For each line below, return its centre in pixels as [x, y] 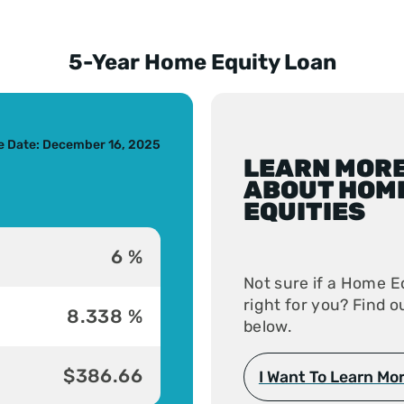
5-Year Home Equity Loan [202, 62]
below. [267, 326]
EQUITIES [304, 212]
